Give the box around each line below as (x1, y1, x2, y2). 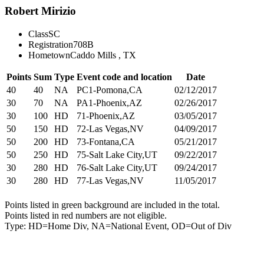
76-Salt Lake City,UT (77, 162, 157, 173)
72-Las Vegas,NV (77, 123, 144, 134)
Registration (28, 39, 73, 49)
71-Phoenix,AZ (77, 110, 135, 121)
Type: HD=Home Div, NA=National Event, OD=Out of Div (5, 220, 232, 231)
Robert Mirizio (5, 5, 76, 17)
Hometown (28, 49, 70, 60)
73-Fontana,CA (77, 136, 135, 147)
